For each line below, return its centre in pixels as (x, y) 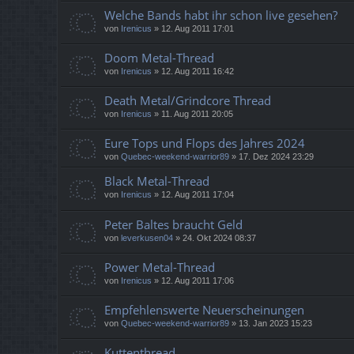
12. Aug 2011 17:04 (198, 195)
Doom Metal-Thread (159, 58)
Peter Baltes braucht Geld (173, 224)
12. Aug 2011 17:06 (198, 280)
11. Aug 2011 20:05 (197, 114)
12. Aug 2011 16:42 (198, 72)
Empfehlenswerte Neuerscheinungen (204, 309)
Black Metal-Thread (157, 181)
